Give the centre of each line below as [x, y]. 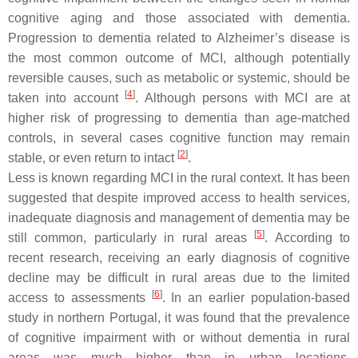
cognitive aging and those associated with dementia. [179, 18]
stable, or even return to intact [93, 158]
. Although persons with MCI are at [243, 98]
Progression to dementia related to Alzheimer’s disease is [179, 38]
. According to [307, 238]
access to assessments [80, 298]
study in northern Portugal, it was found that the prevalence [179, 318]
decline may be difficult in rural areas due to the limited [179, 278]
